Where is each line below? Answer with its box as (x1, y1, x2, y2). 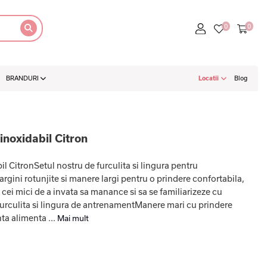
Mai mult (57, 213, 89, 223)
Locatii (198, 74, 221, 82)
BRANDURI (6, 74, 40, 82)
